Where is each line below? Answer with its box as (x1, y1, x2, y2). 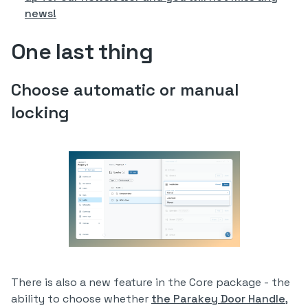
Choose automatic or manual (11, 79, 239, 100)
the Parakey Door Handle (151, 291, 285, 306)
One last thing (11, 38, 153, 65)
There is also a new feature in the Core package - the (11, 275, 290, 289)
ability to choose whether (11, 291, 151, 306)
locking (11, 102, 69, 123)
